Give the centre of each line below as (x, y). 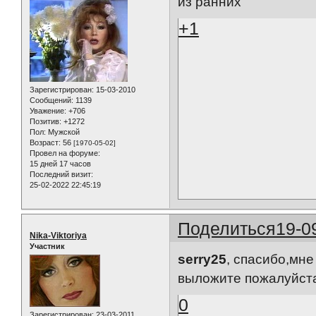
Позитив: (45, 121)
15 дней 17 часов (60, 163)
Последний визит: (61, 174)
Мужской (63, 132)
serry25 (202, 260)
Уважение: (48, 110)
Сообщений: (51, 100)
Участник (47, 246)
